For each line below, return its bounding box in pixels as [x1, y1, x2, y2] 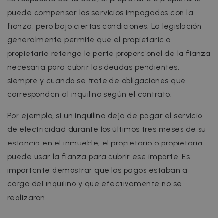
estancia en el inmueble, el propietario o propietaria [7, 138, 203, 147]
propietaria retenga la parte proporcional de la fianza [7, 48, 211, 58]
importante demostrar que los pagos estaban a [7, 165, 188, 175]
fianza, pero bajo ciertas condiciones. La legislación [7, 21, 202, 31]
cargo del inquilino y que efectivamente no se [7, 179, 182, 188]
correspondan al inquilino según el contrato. [7, 89, 172, 99]
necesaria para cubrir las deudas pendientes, [7, 62, 180, 72]
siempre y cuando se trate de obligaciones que [7, 75, 186, 85]
